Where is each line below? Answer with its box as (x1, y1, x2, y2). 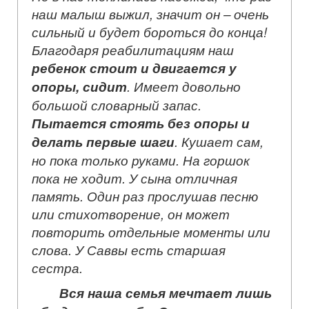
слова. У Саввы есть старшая (32, 240, 226, 259)
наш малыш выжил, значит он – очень (32, 4, 269, 23)
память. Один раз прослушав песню (32, 186, 258, 205)
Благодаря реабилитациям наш (32, 40, 234, 59)
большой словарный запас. (32, 95, 201, 114)
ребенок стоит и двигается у (32, 58, 237, 77)
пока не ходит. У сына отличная (32, 168, 237, 187)
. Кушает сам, (175, 132, 263, 150)
